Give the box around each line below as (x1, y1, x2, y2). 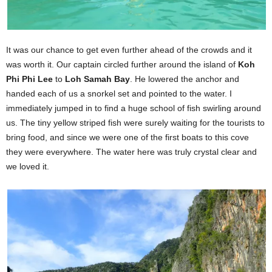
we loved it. (6, 161, 49, 171)
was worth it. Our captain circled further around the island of (6, 59, 238, 69)
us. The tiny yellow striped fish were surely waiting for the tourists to (6, 118, 265, 127)
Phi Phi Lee (6, 74, 53, 84)
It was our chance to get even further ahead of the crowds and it (6, 45, 252, 55)
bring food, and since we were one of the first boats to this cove (6, 132, 249, 142)
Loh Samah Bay (65, 74, 130, 84)
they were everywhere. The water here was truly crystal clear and (6, 147, 257, 157)
